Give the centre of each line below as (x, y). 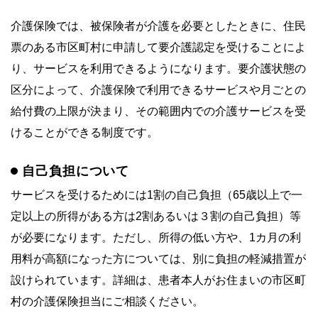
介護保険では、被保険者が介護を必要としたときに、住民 (158, 26)
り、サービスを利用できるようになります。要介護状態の (158, 68)
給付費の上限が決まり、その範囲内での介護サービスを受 (158, 111)
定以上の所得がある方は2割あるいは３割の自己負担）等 (156, 216)
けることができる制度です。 (84, 132)
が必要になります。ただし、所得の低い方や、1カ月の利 (156, 237)
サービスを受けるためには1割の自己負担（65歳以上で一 (157, 194)
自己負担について (76, 171)
